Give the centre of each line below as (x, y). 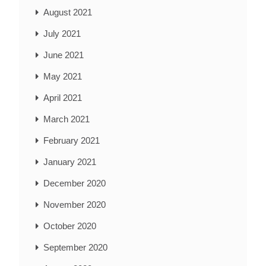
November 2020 (75, 205)
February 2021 (72, 141)
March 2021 (66, 119)
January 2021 (70, 162)
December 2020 (75, 183)
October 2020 (70, 226)
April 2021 (63, 98)
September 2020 (75, 248)
